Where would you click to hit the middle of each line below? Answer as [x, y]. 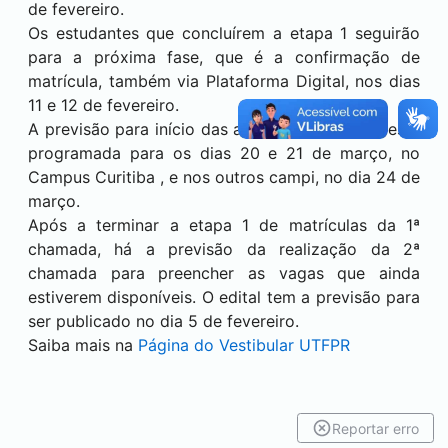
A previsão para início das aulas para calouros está [224, 128]
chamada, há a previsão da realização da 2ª [224, 248]
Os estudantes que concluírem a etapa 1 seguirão [224, 32]
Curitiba [125, 176]
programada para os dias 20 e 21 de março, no [224, 152]
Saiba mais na [83, 344]
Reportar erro [375, 428]
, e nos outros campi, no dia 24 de [290, 176]
